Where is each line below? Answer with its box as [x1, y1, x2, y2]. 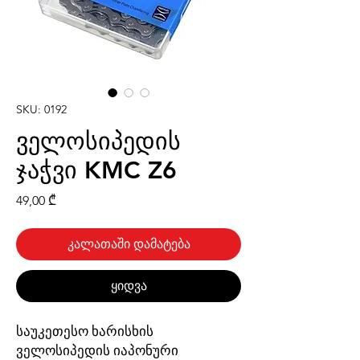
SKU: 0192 [16, 102, 67, 117]
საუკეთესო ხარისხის [16, 323, 153, 339]
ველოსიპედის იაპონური [16, 342, 178, 358]
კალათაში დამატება [67, 236, 190, 252]
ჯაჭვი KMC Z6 [16, 156, 177, 185]
